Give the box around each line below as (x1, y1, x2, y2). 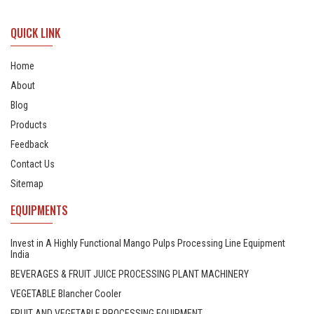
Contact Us (11, 158, 55, 170)
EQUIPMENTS (11, 202, 68, 219)
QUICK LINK (11, 25, 60, 42)
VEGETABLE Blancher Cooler (11, 288, 121, 300)
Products (11, 119, 47, 131)
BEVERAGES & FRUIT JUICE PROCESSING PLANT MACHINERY (11, 268, 249, 280)
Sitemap (11, 178, 43, 190)
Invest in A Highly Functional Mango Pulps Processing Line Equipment (11, 238, 285, 250)
